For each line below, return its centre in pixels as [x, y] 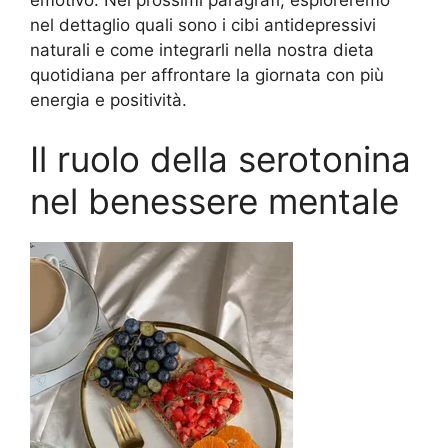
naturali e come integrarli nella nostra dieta [202, 49]
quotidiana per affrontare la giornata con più [207, 74]
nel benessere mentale [214, 201]
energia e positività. [108, 99]
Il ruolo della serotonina [220, 159]
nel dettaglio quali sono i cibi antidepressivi [203, 24]
